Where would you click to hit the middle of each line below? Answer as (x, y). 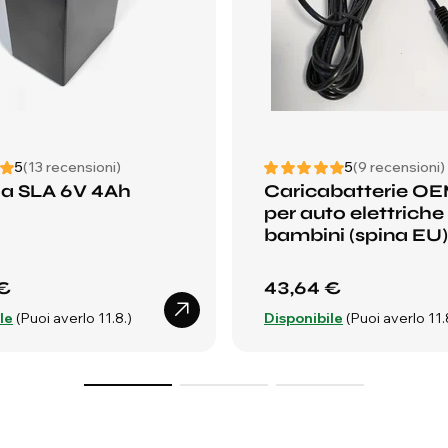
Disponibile (303, 318)
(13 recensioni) (72, 167)
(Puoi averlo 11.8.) (74, 318)
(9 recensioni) (399, 167)
